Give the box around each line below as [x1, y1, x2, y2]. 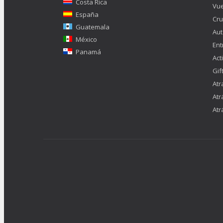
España [76, 10, 99, 19]
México [76, 35, 97, 44]
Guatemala [76, 22, 110, 32]
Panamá [76, 47, 101, 57]
